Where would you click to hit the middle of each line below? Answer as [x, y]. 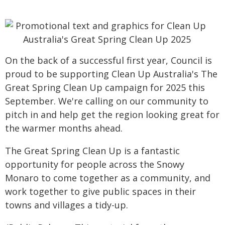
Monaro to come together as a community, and [108, 178]
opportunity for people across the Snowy [95, 164]
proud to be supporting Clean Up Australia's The [111, 74]
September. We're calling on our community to [107, 101]
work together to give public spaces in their [100, 191]
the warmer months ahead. [64, 128]
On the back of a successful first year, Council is [108, 60]
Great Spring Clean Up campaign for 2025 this [105, 87]
